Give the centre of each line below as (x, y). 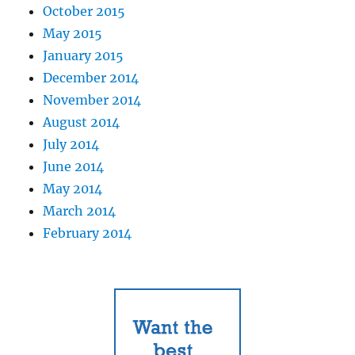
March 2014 (80, 210)
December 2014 (91, 77)
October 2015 (84, 11)
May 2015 (73, 33)
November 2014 (92, 99)
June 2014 (74, 166)
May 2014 (73, 188)
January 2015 (84, 55)
